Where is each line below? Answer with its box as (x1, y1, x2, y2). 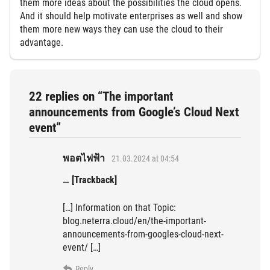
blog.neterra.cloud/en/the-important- (63, 215, 206, 227)
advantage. (20, 36, 63, 48)
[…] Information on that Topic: (63, 202, 176, 214)
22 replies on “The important (29, 89, 173, 104)
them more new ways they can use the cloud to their (20, 23, 223, 35)
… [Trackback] (63, 174, 117, 186)
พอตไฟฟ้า (63, 152, 105, 165)
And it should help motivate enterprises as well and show (20, 10, 242, 22)
